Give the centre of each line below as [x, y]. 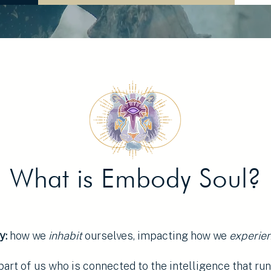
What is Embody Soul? [135, 178]
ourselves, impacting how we [157, 235]
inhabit [67, 235]
